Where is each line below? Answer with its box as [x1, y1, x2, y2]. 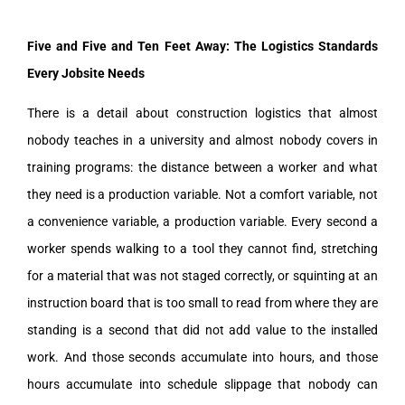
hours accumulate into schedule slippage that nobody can [27, 376, 378, 391]
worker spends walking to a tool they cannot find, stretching [27, 240, 378, 256]
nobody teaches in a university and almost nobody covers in [27, 132, 378, 147]
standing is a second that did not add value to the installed [27, 322, 378, 337]
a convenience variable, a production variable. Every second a [27, 213, 378, 229]
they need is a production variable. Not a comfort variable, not [27, 186, 378, 202]
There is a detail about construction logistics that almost [27, 105, 378, 120]
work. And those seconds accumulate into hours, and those [27, 349, 378, 364]
